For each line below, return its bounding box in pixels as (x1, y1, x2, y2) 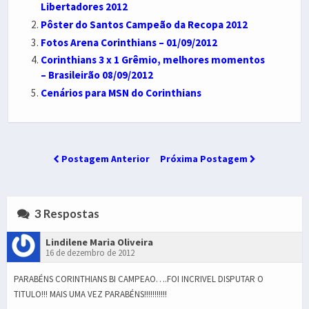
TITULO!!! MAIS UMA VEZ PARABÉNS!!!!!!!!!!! (14, 288, 167, 300)
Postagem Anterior (59, 152, 152, 165)
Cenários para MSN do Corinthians (40, 86, 201, 100)
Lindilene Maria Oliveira (46, 235, 153, 248)
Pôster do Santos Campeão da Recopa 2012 (40, 17, 248, 31)
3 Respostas (32, 206, 99, 221)
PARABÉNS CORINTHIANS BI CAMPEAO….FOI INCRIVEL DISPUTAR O (14, 272, 263, 285)
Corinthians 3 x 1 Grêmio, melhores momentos (40, 53, 265, 67)
